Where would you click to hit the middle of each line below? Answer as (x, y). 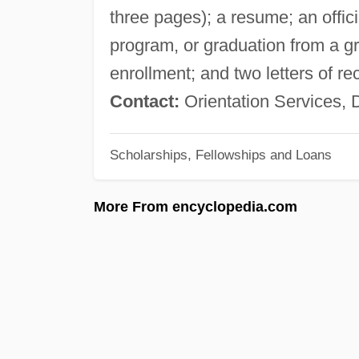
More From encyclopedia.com (196, 206)
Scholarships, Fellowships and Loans (220, 155)
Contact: (144, 101)
